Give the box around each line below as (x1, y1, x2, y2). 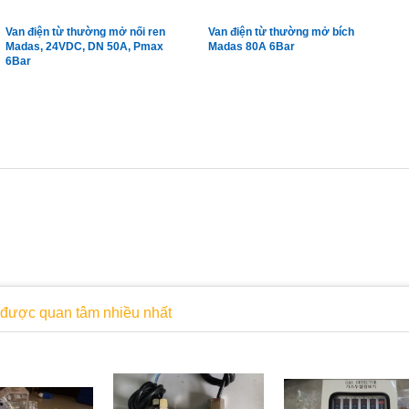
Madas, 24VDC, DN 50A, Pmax (5, 40, 164, 54)
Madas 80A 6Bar (207, 40, 295, 54)
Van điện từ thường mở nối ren (5, 26, 166, 39)
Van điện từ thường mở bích (207, 26, 354, 39)
